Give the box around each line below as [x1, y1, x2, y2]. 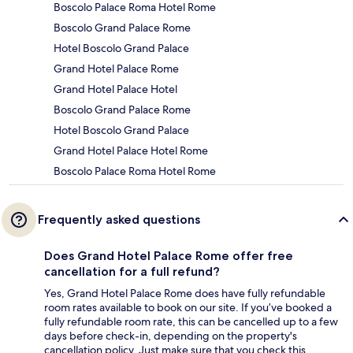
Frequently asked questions [38, 211, 200, 227]
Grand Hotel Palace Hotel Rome [54, 143, 208, 158]
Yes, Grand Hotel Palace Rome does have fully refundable [44, 285, 325, 300]
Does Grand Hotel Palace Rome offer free [44, 247, 293, 263]
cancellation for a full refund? [44, 263, 220, 279]
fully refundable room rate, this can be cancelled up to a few [44, 314, 338, 329]
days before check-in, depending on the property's [44, 328, 297, 343]
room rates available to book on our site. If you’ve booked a [44, 299, 332, 314]
